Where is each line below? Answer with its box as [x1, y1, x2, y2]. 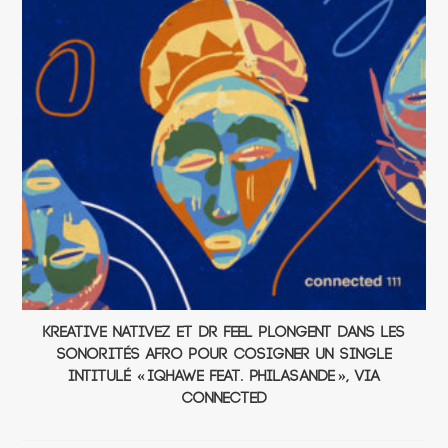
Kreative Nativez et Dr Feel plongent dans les [43, 323, 405, 341]
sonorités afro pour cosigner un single [56, 345, 392, 363]
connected [181, 389, 267, 407]
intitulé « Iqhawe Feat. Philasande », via [68, 367, 380, 385]
